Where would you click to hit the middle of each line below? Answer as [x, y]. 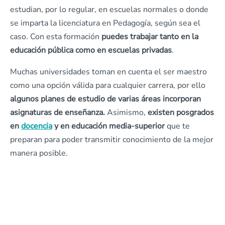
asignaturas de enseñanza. [58, 113]
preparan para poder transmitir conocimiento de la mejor [112, 140]
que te [177, 126]
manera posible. [39, 153]
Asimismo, [126, 113]
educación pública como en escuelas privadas [91, 50]
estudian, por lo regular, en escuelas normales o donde [109, 10]
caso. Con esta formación [56, 37]
